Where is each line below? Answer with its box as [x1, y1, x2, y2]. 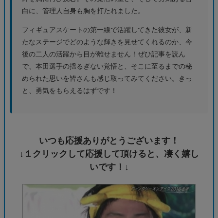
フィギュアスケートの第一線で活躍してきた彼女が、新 [22, 26, 192, 34]
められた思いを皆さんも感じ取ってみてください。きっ [22, 75, 192, 82]
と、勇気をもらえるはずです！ [22, 87, 117, 94]
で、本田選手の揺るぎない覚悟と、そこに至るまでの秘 [22, 63, 192, 70]
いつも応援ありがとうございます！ [39, 136, 179, 145]
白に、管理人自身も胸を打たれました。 [22, 7, 145, 15]
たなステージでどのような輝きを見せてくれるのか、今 [22, 38, 192, 46]
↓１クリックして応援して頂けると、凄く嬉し [19, 149, 199, 159]
